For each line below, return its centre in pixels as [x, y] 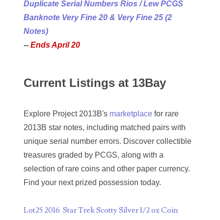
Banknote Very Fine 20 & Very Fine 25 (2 [98, 18]
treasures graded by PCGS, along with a [94, 155]
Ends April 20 [55, 45]
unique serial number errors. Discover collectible [108, 141]
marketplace [131, 114]
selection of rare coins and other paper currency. [107, 169]
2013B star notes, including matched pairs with [105, 128]
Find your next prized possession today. [92, 183]
